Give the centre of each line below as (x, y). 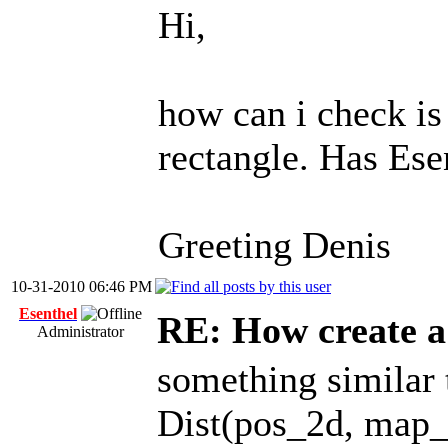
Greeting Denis (274, 245)
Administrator (80, 331)
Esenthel (48, 313)
